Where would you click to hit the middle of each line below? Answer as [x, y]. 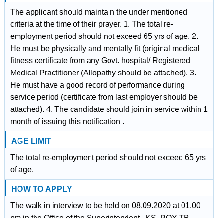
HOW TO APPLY [42, 189]
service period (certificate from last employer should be [104, 97]
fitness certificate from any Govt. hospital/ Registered [100, 61]
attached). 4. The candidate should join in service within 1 [109, 109]
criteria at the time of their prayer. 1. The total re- [91, 24]
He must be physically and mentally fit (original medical [105, 48]
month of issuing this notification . [67, 121]
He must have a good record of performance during [97, 85]
